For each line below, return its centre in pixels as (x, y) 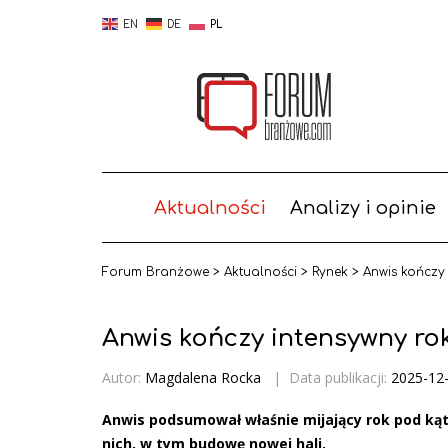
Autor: (121, 377)
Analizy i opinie (362, 208)
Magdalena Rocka (203, 377)
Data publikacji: (340, 377)
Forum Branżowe (155, 272)
